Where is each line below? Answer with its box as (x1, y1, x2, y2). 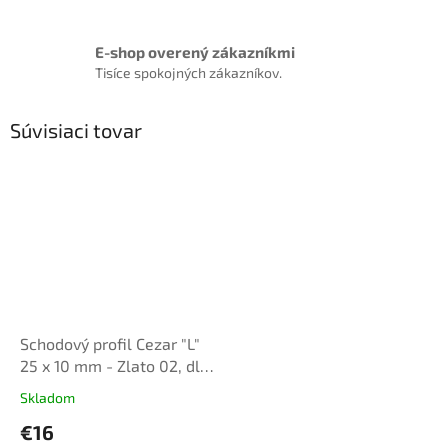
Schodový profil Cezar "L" (20, 333, 200, 353)
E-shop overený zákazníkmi (95, 42, 295, 61)
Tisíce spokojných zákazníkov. (95, 63, 282, 81)
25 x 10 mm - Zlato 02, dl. (20, 355, 204, 375)
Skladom (20, 388, 75, 406)
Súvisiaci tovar (10, 118, 142, 143)
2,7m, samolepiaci (20, 377, 150, 397)
